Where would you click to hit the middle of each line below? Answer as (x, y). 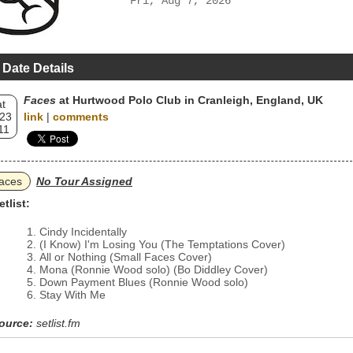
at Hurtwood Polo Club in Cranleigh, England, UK (190, 100)
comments (81, 117)
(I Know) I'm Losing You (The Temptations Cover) (162, 244)
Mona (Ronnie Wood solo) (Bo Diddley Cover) (154, 269)
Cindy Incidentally (83, 232)
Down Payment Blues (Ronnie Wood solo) (144, 282)
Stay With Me (72, 295)
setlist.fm (58, 323)
